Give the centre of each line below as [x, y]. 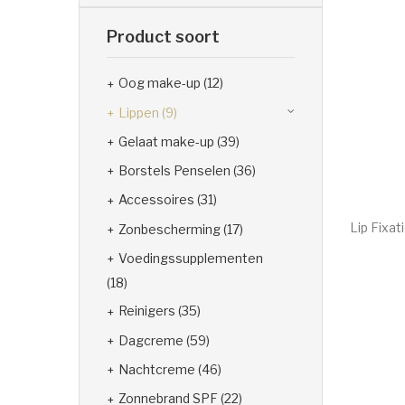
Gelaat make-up [166, 141]
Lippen [139, 112]
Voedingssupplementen [191, 259]
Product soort [163, 37]
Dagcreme [151, 340]
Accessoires [156, 200]
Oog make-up [160, 83]
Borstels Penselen [174, 171]
